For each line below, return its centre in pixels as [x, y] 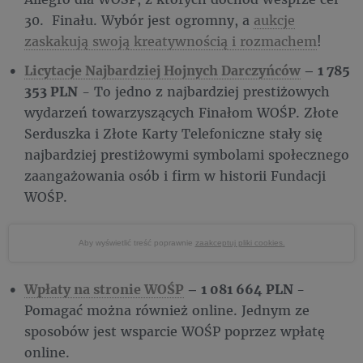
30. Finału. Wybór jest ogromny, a [139, 19]
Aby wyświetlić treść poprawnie [137, 242]
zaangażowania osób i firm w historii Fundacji [175, 175]
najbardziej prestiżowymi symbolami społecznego [187, 154]
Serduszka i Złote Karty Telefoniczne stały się [173, 133]
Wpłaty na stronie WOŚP [104, 288]
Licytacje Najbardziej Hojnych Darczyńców [162, 70]
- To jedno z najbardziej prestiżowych [204, 91]
